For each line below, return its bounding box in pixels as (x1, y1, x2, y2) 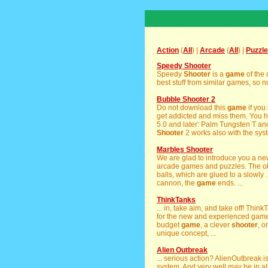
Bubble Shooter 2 (157, 95, 215, 103)
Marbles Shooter (157, 145, 213, 154)
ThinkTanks (157, 196, 196, 204)
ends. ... (216, 179, 243, 187)
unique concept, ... (157, 229, 216, 237)
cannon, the (157, 179, 197, 187)
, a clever (200, 221, 232, 229)
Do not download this (157, 103, 227, 112)
